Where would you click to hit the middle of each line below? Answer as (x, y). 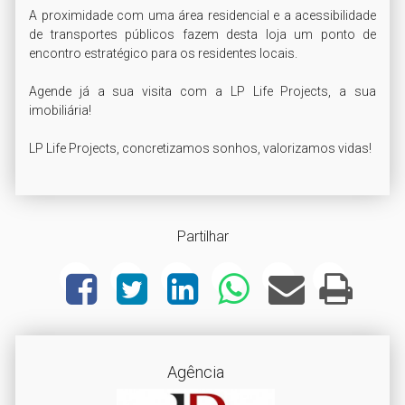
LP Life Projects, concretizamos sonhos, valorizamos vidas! (200, 148)
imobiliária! (60, 110)
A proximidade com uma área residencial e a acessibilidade (202, 15)
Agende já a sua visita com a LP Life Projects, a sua (202, 91)
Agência (196, 372)
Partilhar (202, 236)
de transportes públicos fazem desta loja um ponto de (202, 34)
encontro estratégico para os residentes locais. (163, 53)
